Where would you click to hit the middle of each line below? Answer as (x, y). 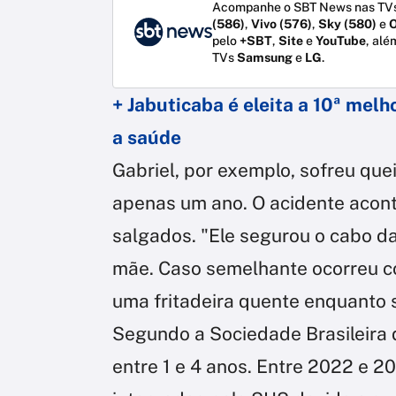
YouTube (341, 40)
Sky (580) (347, 23)
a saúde (147, 137)
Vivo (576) (282, 23)
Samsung (265, 57)
